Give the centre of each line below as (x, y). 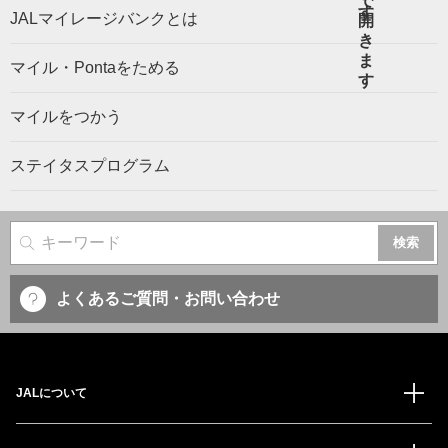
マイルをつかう (66, 117)
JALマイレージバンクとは (104, 19)
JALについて (51, 393)
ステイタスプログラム (90, 166)
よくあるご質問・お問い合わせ (168, 299)
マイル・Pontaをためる (95, 68)
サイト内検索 (82, 248)
